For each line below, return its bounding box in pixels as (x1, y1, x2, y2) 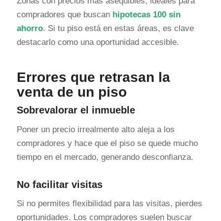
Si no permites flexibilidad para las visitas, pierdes (16, 199, 202, 209)
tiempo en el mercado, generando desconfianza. (16, 152, 193, 162)
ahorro (16, 24, 43, 34)
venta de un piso (16, 84, 127, 100)
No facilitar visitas (16, 179, 103, 190)
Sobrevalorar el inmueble (16, 105, 135, 116)
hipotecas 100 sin (112, 10, 181, 20)
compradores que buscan (16, 10, 112, 20)
